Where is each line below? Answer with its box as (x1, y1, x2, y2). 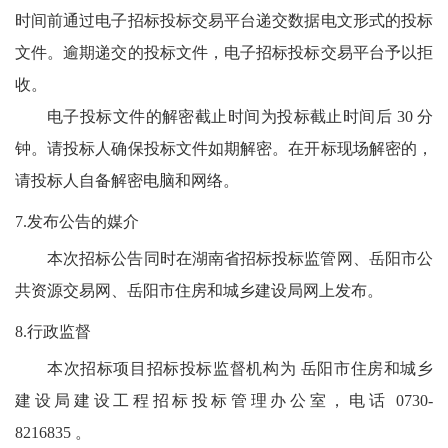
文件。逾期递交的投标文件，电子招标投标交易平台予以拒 (15, 44, 433, 62)
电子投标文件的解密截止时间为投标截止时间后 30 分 (47, 108, 433, 126)
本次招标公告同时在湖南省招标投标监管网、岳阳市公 (47, 250, 433, 268)
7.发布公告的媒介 (15, 213, 139, 231)
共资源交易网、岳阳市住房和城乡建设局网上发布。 (15, 282, 383, 300)
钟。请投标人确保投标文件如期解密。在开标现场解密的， (15, 140, 433, 158)
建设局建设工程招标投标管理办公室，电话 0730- (15, 392, 433, 410)
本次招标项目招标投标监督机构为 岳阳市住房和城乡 (47, 360, 433, 378)
